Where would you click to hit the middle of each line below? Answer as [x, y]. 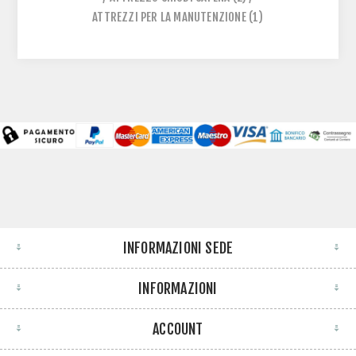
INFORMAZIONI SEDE [178, 248]
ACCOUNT [178, 329]
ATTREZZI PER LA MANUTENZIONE [169, 17]
